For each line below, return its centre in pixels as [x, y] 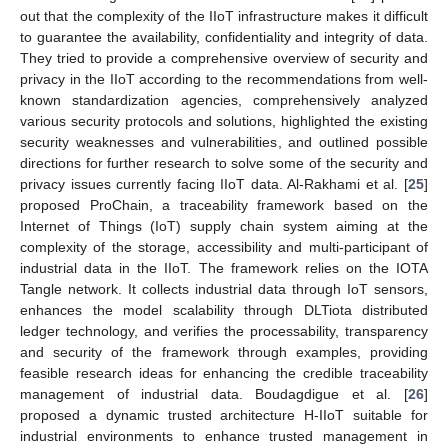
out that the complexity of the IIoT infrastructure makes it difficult [224, 15]
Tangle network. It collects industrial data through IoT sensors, [224, 288]
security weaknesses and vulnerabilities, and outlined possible [224, 141]
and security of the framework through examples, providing [224, 351]
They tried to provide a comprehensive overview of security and [224, 57]
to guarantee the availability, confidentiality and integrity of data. [224, 36]
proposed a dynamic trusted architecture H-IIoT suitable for [224, 414]
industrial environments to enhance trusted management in [224, 435]
